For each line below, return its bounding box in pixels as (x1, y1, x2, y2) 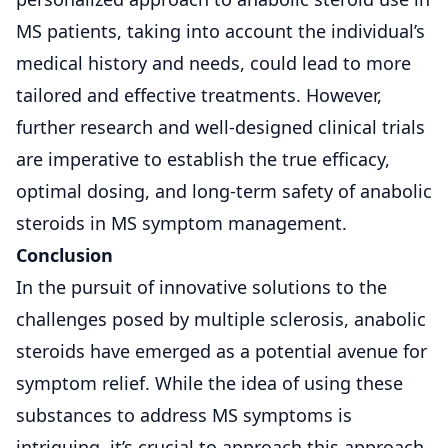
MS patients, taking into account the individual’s (16, 18, 425, 43)
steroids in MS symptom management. (16, 210, 347, 235)
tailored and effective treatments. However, (16, 82, 382, 107)
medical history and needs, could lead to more (16, 50, 411, 75)
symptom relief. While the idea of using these (16, 370, 403, 395)
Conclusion (16, 242, 113, 267)
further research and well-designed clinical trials (16, 114, 425, 139)
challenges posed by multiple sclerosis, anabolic (16, 306, 426, 331)
